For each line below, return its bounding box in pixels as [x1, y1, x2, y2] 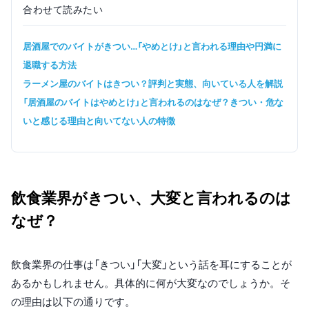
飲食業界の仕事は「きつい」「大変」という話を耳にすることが [11, 258, 292, 272]
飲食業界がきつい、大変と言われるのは [11, 189, 291, 208]
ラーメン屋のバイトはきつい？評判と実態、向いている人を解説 [23, 77, 283, 89]
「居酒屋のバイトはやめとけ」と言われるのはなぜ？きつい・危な [23, 96, 283, 108]
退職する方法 [23, 59, 77, 70]
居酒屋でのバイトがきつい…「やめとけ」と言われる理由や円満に [23, 40, 281, 52]
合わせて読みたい [23, 3, 103, 15]
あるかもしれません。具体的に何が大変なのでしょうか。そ [11, 277, 290, 290]
